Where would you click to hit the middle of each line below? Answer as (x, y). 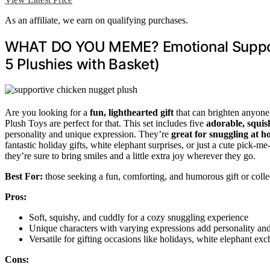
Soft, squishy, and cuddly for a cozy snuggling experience (139, 218)
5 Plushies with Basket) (83, 64)
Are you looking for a (47, 113)
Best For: (24, 177)
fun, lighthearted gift (132, 113)
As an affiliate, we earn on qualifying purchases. (96, 20)
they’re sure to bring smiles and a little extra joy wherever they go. (130, 156)
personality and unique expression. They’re (88, 134)
